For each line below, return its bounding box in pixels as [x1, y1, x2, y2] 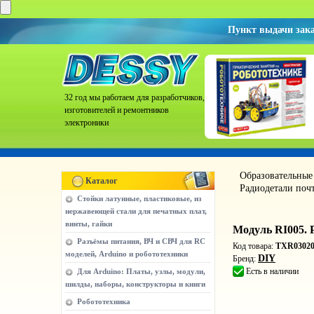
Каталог [86, 176, 117, 186]
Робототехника [77, 297, 130, 306]
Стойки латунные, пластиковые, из [77, 194, 201, 203]
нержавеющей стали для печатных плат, [65, 207, 207, 215]
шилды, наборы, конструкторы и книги [65, 280, 205, 288]
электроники [64, 118, 109, 128]
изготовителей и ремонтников [64, 105, 169, 115]
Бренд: [233, 254, 258, 264]
